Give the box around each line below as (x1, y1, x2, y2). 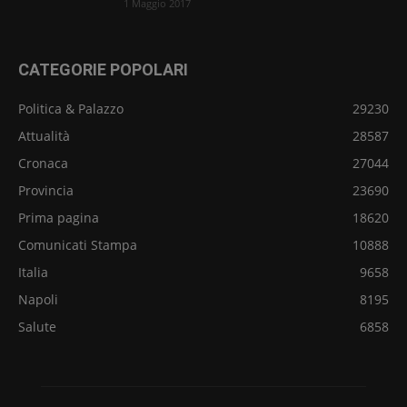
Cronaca (18, 154, 68, 173)
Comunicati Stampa (18, 236, 137, 254)
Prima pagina (18, 209, 99, 227)
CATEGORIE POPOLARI (18, 60, 188, 80)
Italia (18, 263, 48, 282)
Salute (18, 318, 56, 336)
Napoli (18, 291, 58, 309)
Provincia (18, 182, 74, 200)
